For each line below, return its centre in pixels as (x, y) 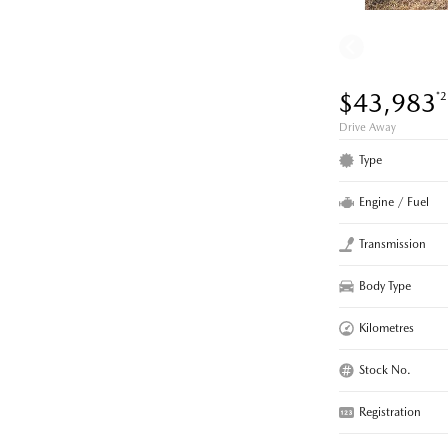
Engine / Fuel (394, 202)
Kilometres (386, 328)
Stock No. (385, 370)
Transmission (392, 244)
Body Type (385, 286)
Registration (390, 412)
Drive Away (367, 128)
